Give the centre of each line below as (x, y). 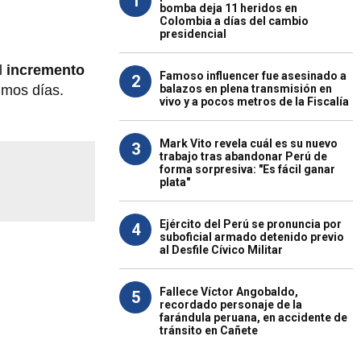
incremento (44, 71)
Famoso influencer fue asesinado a (253, 76)
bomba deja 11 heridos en (228, 8)
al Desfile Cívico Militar (221, 250)
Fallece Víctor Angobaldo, (229, 292)
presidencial (193, 34)
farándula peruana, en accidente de (253, 317)
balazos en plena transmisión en (246, 89)
